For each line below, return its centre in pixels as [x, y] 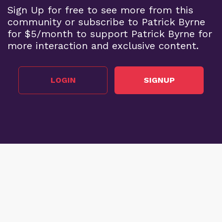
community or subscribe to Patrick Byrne [106, 22]
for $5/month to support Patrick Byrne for [110, 33]
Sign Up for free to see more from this [100, 10]
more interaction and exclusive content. [103, 45]
